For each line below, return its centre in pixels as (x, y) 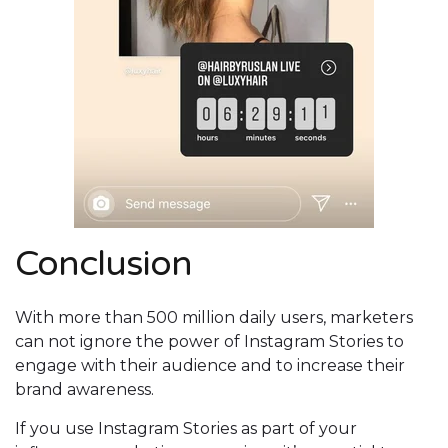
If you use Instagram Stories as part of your (186, 429)
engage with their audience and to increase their (210, 366)
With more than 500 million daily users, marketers (214, 318)
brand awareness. (84, 390)
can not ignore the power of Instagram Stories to (209, 342)
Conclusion (103, 264)
